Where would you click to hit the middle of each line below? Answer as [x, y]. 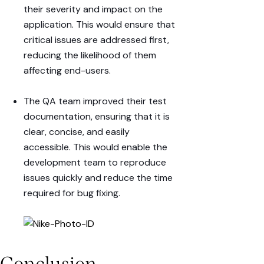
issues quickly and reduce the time [98, 178]
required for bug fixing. [72, 193]
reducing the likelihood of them [90, 55]
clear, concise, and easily [77, 132]
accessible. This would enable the [95, 147]
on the [147, 9]
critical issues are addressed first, [96, 40]
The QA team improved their [86, 101]
